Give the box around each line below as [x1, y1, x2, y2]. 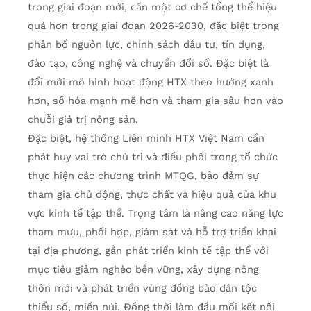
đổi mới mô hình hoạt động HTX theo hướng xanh [28, 76, 274, 89]
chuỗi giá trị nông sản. [28, 113, 138, 126]
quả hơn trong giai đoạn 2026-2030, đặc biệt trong [28, 19, 279, 33]
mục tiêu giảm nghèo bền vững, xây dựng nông [28, 263, 259, 276]
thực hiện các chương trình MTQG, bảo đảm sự [28, 169, 259, 183]
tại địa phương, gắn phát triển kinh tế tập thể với [28, 244, 269, 258]
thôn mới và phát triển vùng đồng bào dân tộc [28, 282, 257, 295]
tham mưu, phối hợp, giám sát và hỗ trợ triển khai [28, 226, 276, 239]
